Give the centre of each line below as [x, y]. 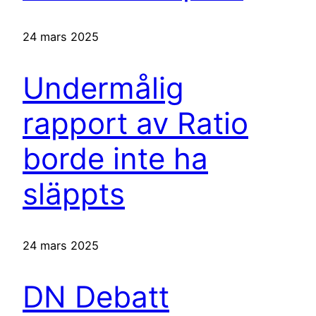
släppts [74, 194]
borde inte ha [115, 159]
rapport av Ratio [135, 123]
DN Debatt [96, 296]
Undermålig [103, 88]
